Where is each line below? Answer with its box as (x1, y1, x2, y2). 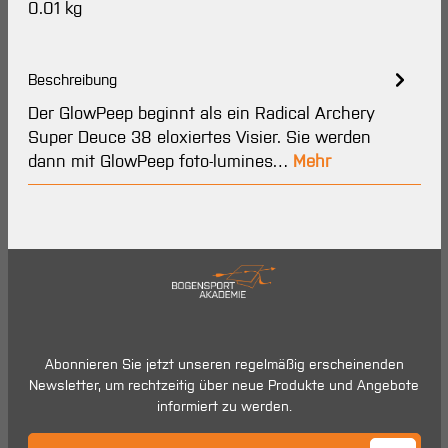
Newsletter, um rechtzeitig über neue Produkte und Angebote (29, 376, 419, 395)
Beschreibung (27, 69, 117, 89)
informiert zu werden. (156, 397, 292, 416)
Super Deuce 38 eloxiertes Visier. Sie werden (27, 126, 371, 148)
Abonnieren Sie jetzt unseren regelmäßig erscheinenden (44, 355, 404, 374)
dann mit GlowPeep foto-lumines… (27, 150, 293, 172)
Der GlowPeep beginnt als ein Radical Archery (27, 102, 375, 124)
